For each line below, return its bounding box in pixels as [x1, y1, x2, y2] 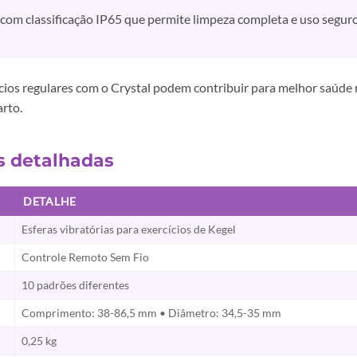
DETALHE [23, 194, 77, 209]
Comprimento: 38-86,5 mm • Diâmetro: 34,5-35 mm [22, 306, 281, 320]
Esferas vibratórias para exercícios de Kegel [22, 222, 236, 237]
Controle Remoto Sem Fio [22, 250, 149, 265]
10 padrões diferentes [22, 278, 129, 292]
